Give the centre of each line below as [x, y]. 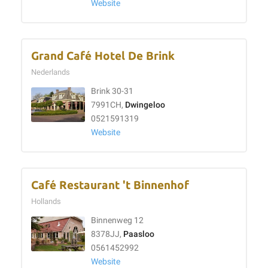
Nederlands [52, 72]
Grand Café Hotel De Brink [103, 56]
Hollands [48, 201]
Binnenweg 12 [117, 220]
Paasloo [139, 234]
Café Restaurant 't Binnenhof [110, 185]
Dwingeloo [145, 105]
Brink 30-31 [112, 91]
